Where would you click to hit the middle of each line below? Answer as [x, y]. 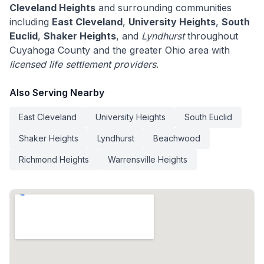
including [31, 22]
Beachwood [177, 138]
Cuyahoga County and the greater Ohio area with [120, 50]
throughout [211, 36]
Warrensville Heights [148, 160]
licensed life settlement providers [83, 65]
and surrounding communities [164, 8]
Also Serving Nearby [57, 93]
